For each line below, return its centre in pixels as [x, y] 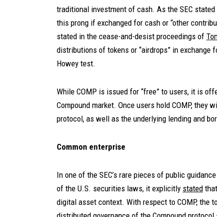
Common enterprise [91, 147]
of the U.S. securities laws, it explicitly [119, 188]
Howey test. [76, 63]
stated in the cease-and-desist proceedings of [131, 36]
